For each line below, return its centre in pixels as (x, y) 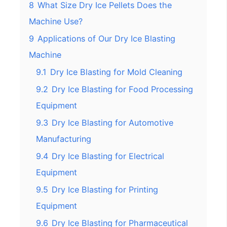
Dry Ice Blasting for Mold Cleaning (116, 72)
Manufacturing (64, 139)
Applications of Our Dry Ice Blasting (106, 39)
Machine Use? (56, 22)
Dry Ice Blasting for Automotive (112, 123)
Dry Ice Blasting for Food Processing (122, 89)
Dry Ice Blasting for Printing (105, 190)
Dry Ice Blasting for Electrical (108, 156)
